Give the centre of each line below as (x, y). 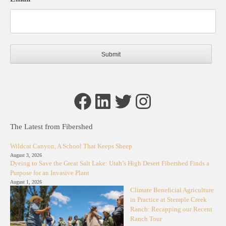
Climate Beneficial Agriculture (172, 190)
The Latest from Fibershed (51, 127)
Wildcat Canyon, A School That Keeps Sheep (71, 147)
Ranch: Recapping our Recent (171, 210)
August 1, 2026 (26, 182)
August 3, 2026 (26, 155)
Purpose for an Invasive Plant (50, 173)
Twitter (130, 101)
